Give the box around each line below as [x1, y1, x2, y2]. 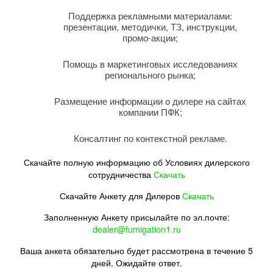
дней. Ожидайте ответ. [91, 256, 182, 269]
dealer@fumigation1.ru [92, 222, 181, 235]
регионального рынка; [105, 68, 196, 81]
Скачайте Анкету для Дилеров [59, 189, 182, 202]
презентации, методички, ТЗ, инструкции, [63, 19, 237, 33]
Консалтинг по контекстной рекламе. [73, 131, 227, 144]
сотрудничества [88, 168, 151, 180]
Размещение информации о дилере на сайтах [54, 94, 246, 107]
